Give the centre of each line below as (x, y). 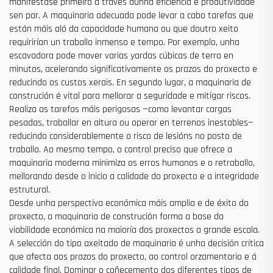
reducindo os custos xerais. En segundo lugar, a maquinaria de (130, 83)
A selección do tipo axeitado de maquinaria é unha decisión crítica (136, 244)
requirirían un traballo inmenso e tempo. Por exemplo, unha (124, 43)
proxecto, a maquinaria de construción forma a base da (116, 217)
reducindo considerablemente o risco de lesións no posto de (126, 136)
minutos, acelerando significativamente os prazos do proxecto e (133, 69)
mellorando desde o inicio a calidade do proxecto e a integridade (134, 177)
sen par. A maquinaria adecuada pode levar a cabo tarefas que (131, 16)
